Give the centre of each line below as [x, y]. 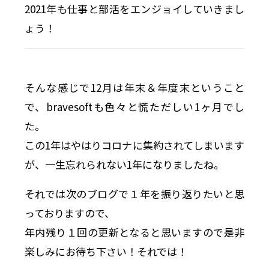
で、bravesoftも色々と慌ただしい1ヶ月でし [134, 106]
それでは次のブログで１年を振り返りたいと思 [134, 193]
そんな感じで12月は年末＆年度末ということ [134, 87]
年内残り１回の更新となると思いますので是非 [134, 232]
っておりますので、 [69, 213]
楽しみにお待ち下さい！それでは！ [106, 251]
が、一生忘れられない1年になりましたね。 [124, 164]
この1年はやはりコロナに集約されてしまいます [134, 145]
